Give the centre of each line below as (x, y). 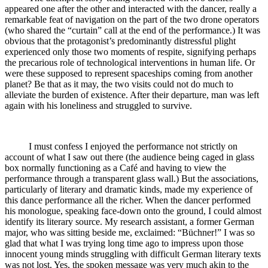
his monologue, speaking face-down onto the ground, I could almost (133, 211)
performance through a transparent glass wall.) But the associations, (132, 179)
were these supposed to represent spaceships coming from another (129, 74)
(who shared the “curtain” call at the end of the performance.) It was (133, 31)
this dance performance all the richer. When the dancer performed (128, 200)
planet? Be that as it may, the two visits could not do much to (119, 84)
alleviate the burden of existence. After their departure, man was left (132, 95)
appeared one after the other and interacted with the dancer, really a (131, 9)
